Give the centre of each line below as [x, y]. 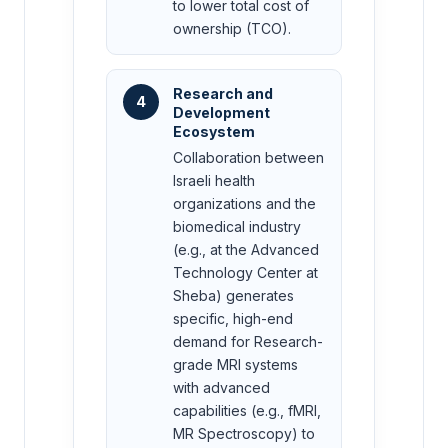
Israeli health [214, 181]
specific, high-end [233, 319]
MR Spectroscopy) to [244, 434]
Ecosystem [214, 132]
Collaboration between [248, 158]
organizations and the [244, 204]
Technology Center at [245, 273]
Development [221, 113]
